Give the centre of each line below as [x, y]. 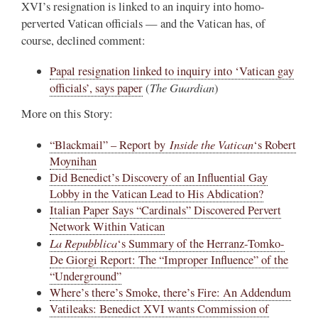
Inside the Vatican [212, 144]
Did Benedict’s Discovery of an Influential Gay [159, 177]
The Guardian [182, 88]
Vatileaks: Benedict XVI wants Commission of [159, 308]
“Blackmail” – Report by [110, 144]
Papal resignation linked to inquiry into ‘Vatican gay [172, 71]
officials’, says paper [96, 88]
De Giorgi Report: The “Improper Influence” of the [169, 259]
